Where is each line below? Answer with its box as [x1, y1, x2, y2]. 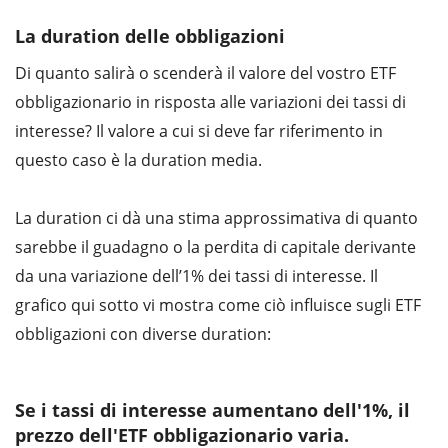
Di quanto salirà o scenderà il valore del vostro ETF [15, 61, 396, 84]
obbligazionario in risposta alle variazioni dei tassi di [15, 90, 406, 113]
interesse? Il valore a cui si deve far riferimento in [15, 119, 383, 142]
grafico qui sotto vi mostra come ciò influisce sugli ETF [15, 293, 421, 316]
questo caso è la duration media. [15, 148, 262, 171]
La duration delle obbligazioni [15, 23, 285, 48]
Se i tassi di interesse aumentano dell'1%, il [15, 397, 410, 422]
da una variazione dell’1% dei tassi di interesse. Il [15, 264, 378, 287]
